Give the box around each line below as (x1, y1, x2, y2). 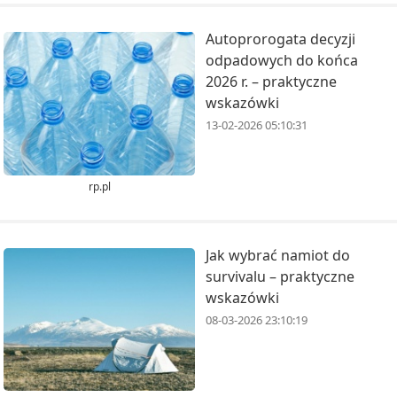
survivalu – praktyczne (206, 266, 354, 286)
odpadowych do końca (206, 51, 358, 71)
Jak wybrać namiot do (206, 245, 350, 265)
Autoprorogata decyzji (206, 29, 355, 50)
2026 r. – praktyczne (206, 72, 337, 92)
